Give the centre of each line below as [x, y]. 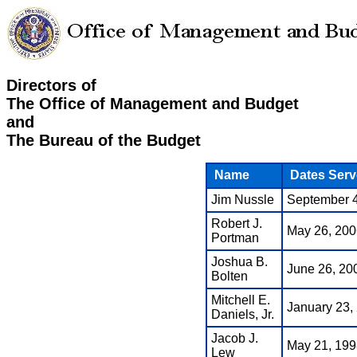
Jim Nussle [242, 200]
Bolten [229, 277]
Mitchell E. [240, 300]
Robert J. [236, 224]
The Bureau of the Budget [104, 141]
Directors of [51, 86]
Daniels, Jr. [242, 315]
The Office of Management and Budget [153, 104]
